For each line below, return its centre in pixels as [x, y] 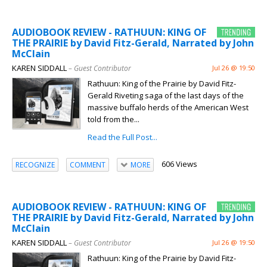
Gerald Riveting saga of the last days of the [166, 96]
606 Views [179, 164]
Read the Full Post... [122, 137]
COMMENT [88, 164]
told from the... [114, 119]
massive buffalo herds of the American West [168, 108]
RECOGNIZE [35, 164]
